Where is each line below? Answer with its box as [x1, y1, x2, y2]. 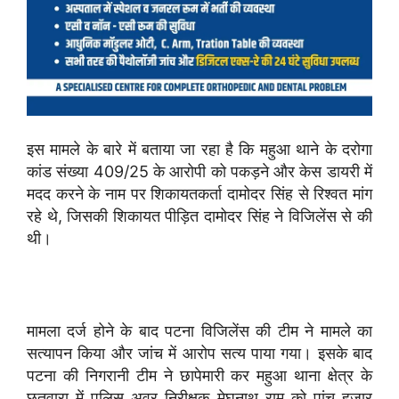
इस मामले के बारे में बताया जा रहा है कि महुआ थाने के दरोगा [27, 139, 372, 159]
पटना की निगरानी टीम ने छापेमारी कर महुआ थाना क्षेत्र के [27, 365, 372, 385]
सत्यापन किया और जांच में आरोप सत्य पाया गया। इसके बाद [27, 343, 372, 362]
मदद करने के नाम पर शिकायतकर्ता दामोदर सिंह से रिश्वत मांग [27, 183, 372, 203]
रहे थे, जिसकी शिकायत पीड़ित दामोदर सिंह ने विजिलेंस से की [27, 206, 372, 225]
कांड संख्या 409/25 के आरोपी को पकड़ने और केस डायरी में [27, 161, 372, 181]
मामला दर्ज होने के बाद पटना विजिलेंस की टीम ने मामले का [27, 321, 372, 340]
